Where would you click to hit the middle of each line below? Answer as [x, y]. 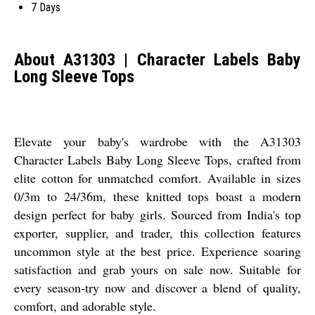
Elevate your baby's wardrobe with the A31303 [157, 141]
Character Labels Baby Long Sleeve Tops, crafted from [157, 159]
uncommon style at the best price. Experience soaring [157, 251]
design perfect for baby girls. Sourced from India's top [157, 214]
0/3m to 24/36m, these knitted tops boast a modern [157, 196]
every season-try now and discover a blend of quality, [157, 287]
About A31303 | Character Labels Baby [157, 59]
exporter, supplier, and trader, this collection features [157, 232]
